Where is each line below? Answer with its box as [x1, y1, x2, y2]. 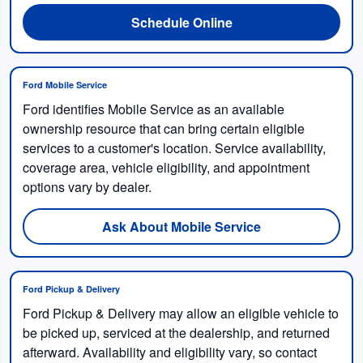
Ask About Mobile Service [102, 216, 261, 236]
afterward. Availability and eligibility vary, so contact [23, 342, 317, 361]
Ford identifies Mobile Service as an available [23, 99, 284, 118]
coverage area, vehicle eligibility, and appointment [23, 157, 310, 177]
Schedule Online [130, 12, 233, 32]
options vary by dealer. [23, 177, 152, 196]
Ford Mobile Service [23, 78, 107, 91]
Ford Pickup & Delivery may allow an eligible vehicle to [23, 303, 339, 322]
